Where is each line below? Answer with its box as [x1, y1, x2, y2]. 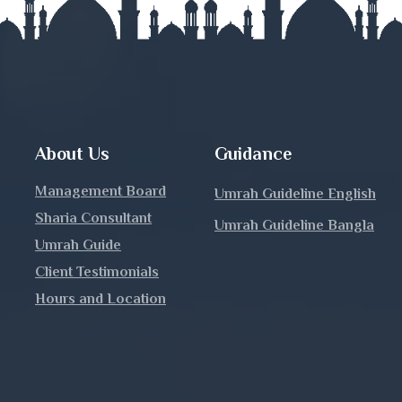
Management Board [35, 182, 166, 199]
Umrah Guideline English [214, 185, 376, 202]
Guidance [214, 143, 292, 163]
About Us [35, 143, 109, 163]
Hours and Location [35, 290, 166, 307]
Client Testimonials [35, 263, 159, 280]
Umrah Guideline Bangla [214, 216, 374, 233]
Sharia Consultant [35, 209, 152, 226]
